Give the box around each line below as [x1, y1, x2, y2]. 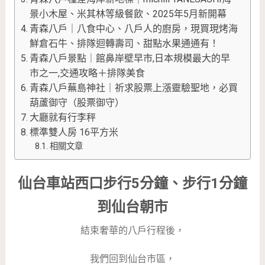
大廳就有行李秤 [30, 111, 96, 123]
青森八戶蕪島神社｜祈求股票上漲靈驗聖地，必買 [30, 82, 238, 93]
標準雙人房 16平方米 [30, 126, 119, 138]
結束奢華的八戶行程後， [80, 224, 185, 236]
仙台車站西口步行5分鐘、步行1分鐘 [17, 174, 247, 192]
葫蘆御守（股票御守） [30, 96, 125, 108]
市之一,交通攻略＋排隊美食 [30, 67, 146, 79]
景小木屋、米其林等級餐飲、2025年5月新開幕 [30, 8, 227, 20]
